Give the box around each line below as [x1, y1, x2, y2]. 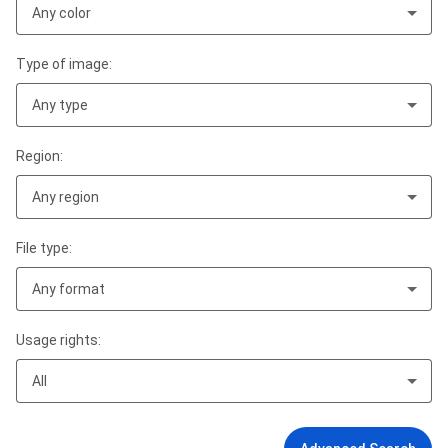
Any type [32, 97, 88, 113]
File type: [16, 240, 72, 256]
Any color [32, 5, 91, 21]
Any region [32, 189, 99, 205]
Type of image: [16, 56, 112, 72]
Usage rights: [16, 332, 101, 348]
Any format [32, 281, 105, 297]
